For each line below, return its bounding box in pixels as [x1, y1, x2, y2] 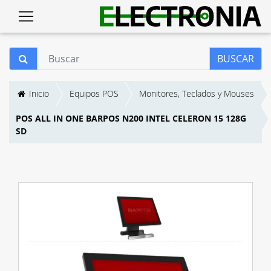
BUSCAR [217, 52, 254, 65]
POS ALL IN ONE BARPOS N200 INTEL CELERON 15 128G [16, 112, 246, 124]
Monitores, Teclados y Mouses [139, 87, 254, 99]
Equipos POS [70, 87, 119, 99]
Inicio [27, 87, 49, 99]
